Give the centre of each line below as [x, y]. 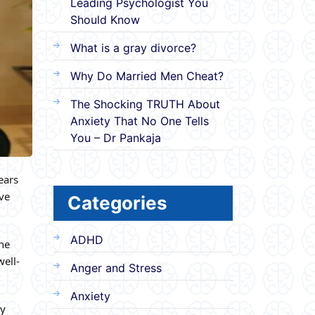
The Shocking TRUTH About [145, 104]
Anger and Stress [116, 268]
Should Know [105, 19]
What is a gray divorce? [133, 47]
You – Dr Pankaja [116, 137]
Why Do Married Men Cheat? [147, 76]
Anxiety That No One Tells [140, 121]
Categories [117, 202]
